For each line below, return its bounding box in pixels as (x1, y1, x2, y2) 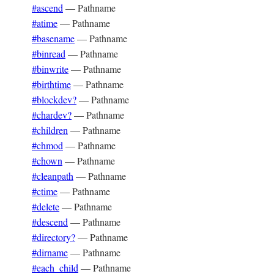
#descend (32, 215, 68, 228)
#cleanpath (32, 169, 73, 182)
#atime (32, 17, 57, 29)
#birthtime (32, 78, 71, 91)
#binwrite (32, 62, 68, 75)
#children (32, 124, 68, 136)
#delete (32, 200, 59, 213)
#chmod (32, 139, 63, 152)
